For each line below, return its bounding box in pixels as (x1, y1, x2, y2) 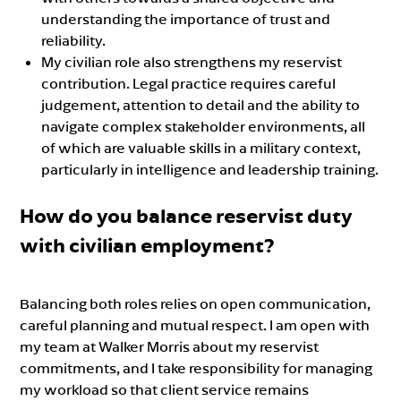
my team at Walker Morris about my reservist (20, 337, 320, 355)
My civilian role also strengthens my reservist (41, 52, 343, 71)
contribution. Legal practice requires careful (41, 73, 337, 92)
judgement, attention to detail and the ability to (41, 95, 361, 114)
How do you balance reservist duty (20, 202, 354, 228)
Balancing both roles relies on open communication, (20, 294, 371, 312)
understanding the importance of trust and (41, 9, 331, 28)
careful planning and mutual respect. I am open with (20, 315, 371, 334)
